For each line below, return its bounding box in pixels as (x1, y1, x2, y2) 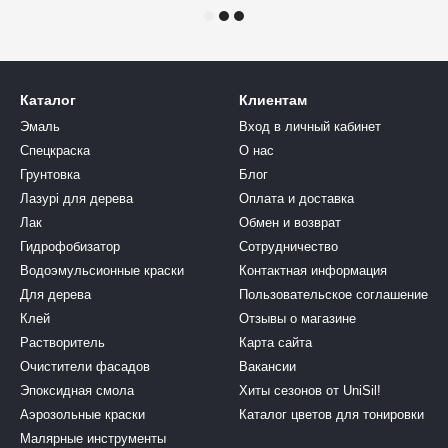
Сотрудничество (239, 239, 338, 254)
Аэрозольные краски (20, 407, 145, 422)
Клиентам (239, 92, 307, 108)
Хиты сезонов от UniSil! (239, 383, 381, 398)
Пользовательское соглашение (239, 287, 428, 302)
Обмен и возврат (239, 215, 341, 230)
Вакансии (239, 359, 296, 374)
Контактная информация (239, 263, 387, 278)
